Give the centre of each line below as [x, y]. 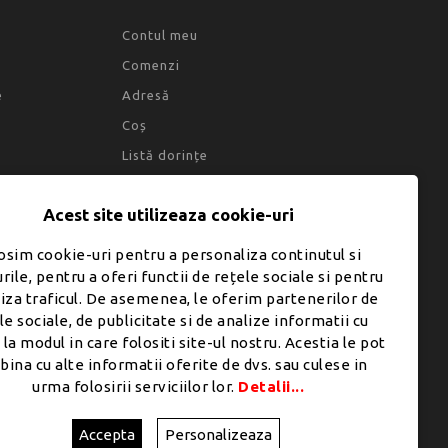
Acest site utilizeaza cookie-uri [168, 214]
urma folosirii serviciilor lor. [135, 386]
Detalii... [271, 386]
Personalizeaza [218, 434]
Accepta [106, 434]
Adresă [146, 95]
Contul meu [160, 35]
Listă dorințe [165, 155]
